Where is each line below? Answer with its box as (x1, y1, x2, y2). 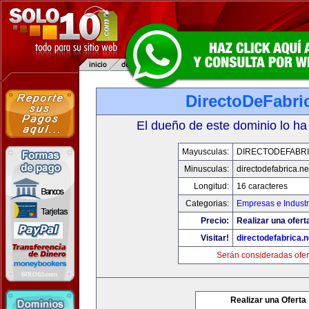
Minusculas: (183, 164, 229, 174)
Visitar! (200, 233, 229, 243)
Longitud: (193, 181, 229, 191)
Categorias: (185, 199, 229, 208)
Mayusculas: (181, 147, 229, 157)
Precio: (200, 216, 229, 226)
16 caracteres (236, 181, 288, 191)
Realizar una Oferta (230, 295, 306, 305)
